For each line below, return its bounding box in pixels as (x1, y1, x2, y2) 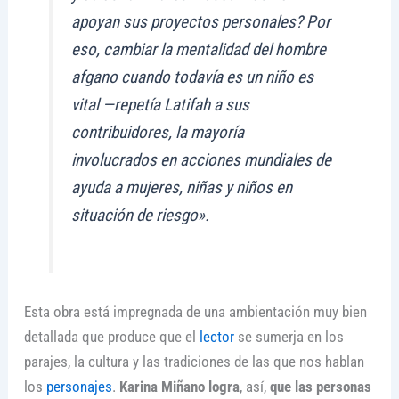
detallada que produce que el (23, 327, 199, 346)
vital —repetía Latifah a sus (71, 94, 250, 115)
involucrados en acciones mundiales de (71, 149, 332, 170)
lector (199, 327, 234, 346)
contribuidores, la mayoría (71, 121, 245, 142)
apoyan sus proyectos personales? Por (71, 11, 331, 32)
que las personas (269, 377, 371, 395)
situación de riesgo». (71, 204, 210, 225)
